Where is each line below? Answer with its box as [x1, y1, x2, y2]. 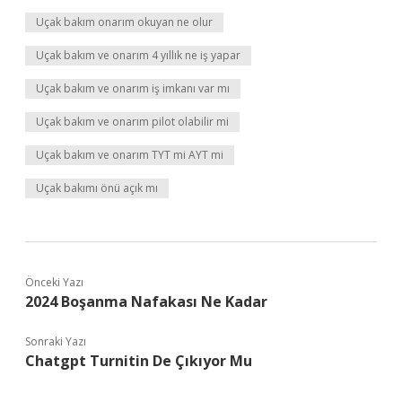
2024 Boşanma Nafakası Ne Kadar [25, 292, 267, 311]
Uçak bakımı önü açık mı [36, 180, 158, 196]
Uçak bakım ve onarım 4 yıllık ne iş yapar [36, 48, 240, 63]
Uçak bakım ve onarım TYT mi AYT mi [36, 147, 223, 162]
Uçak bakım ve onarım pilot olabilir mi [36, 114, 229, 129]
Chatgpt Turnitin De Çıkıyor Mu [25, 351, 252, 371]
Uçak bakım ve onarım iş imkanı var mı [36, 81, 230, 96]
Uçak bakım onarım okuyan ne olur [36, 14, 213, 30]
